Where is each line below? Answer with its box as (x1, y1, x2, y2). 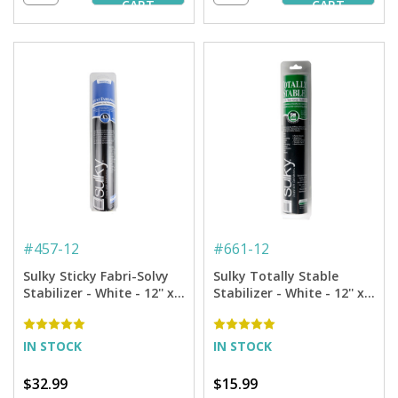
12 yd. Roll (213, 300, 276, 318)
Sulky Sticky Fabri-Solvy (23, 267, 169, 284)
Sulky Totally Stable (213, 267, 338, 284)
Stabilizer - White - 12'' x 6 (23, 283, 185, 301)
